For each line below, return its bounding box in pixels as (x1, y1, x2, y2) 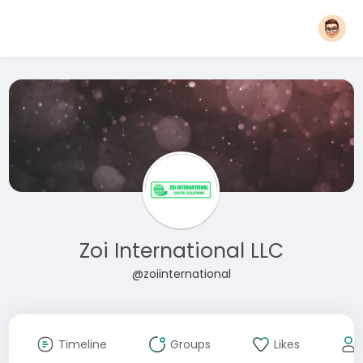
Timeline (58, 336, 107, 352)
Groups (169, 336, 211, 352)
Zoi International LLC (79, 237, 284, 265)
